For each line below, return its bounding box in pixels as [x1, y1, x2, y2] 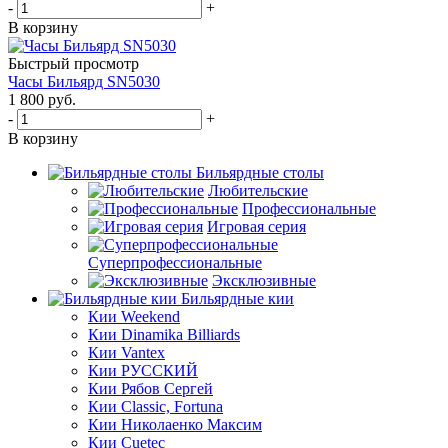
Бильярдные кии [181, 289, 294, 307]
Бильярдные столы [196, 163, 324, 181]
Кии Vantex [88, 343, 165, 361]
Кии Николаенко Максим [88, 415, 262, 433]
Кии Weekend [88, 307, 180, 325]
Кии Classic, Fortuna [88, 397, 223, 415]
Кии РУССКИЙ [88, 361, 198, 379]
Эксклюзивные [212, 271, 316, 289]
